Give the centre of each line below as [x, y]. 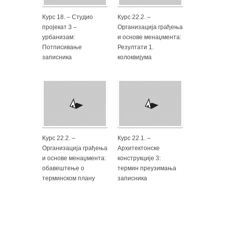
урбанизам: [59, 37]
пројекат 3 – [60, 27]
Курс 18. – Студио [68, 17]
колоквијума [135, 57]
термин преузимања [147, 168]
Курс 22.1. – [134, 138]
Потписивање [62, 47]
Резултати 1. [136, 47]
